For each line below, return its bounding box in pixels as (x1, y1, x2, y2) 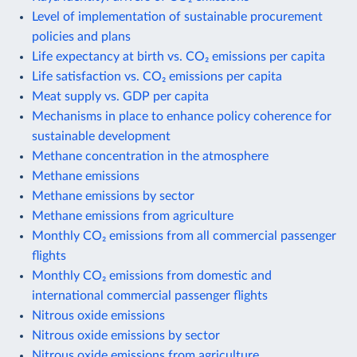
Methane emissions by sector (32, 189, 194, 202)
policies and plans (32, 29, 131, 43)
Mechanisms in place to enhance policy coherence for (32, 109, 331, 123)
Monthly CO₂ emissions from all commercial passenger (32, 229, 336, 242)
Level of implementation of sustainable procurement (32, 10, 323, 23)
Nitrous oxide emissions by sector (32, 328, 220, 342)
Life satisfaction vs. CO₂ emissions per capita (32, 69, 282, 83)
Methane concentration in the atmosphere (32, 149, 269, 163)
